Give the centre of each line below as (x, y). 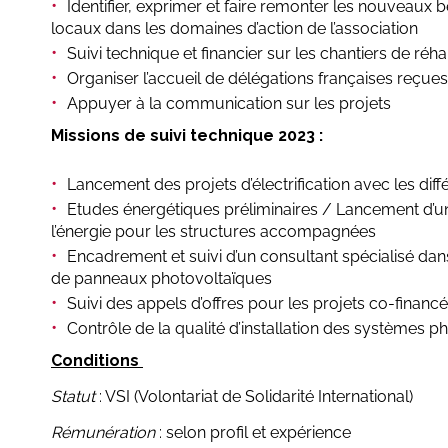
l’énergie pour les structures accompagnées (213, 232)
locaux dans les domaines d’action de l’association (234, 29)
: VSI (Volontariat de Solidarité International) (254, 397)
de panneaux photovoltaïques (161, 279)
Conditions (95, 361)
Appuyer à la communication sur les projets (229, 104)
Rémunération (103, 433)
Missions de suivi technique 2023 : (187, 136)
